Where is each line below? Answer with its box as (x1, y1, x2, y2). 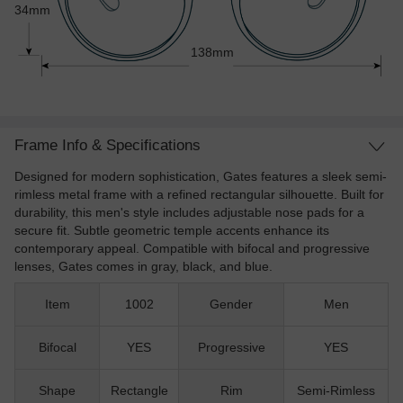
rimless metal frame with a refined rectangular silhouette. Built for (14, 186, 384, 201)
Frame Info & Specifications (14, 136, 201, 154)
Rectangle (110, 383, 168, 399)
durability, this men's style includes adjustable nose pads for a (14, 204, 364, 219)
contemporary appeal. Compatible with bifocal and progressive (14, 240, 370, 255)
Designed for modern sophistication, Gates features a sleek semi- (14, 168, 387, 184)
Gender (210, 297, 253, 312)
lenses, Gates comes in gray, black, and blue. (14, 258, 273, 273)
